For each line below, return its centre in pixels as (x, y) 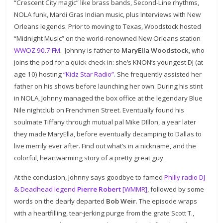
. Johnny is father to (91, 50)
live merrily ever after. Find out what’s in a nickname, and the (105, 146)
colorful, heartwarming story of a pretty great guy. (90, 158)
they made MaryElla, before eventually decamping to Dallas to (108, 134)
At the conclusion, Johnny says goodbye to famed (89, 177)
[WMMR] (135, 189)
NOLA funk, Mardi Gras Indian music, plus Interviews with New (108, 14)
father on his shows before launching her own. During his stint (109, 86)
